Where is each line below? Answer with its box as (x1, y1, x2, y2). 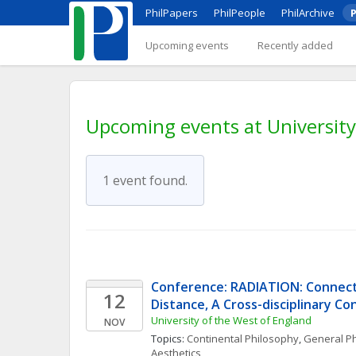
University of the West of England (151, 313, 311, 327)
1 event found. (103, 172, 188, 189)
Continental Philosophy (187, 331, 299, 346)
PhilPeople (214, 6, 265, 20)
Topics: (151, 331, 187, 346)
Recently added (257, 38, 333, 52)
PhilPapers (145, 6, 198, 20)
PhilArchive (281, 6, 335, 20)
